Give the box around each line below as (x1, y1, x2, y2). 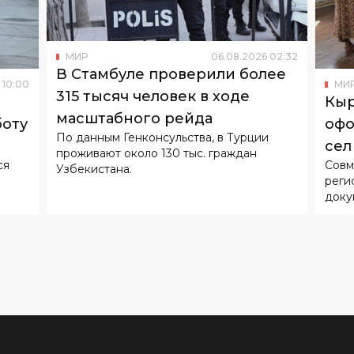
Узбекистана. (56, 98, 132, 113)
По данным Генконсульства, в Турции (56, 66, 269, 81)
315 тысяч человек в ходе (56, 24, 250, 42)
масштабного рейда (56, 46, 213, 64)
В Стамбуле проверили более (56, 2, 286, 20)
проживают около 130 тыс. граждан (56, 82, 257, 97)
